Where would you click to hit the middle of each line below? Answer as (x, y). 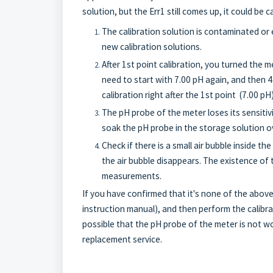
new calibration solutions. (152, 47)
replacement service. (122, 239)
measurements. (132, 176)
